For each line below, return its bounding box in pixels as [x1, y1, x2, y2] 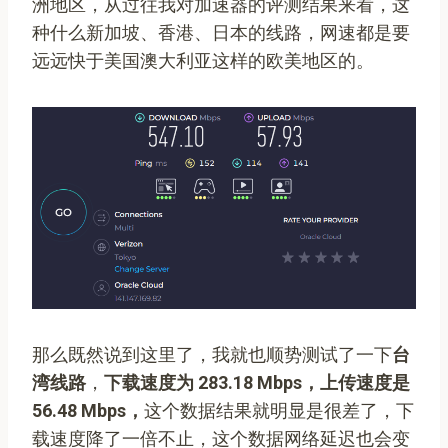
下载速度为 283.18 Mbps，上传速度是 [104, 371, 410, 393]
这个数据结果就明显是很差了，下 [144, 399, 414, 421]
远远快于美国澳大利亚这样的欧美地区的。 [32, 49, 374, 71]
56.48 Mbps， [32, 399, 144, 421]
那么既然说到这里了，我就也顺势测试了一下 [32, 343, 392, 365]
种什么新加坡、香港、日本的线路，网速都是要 [32, 21, 410, 43]
